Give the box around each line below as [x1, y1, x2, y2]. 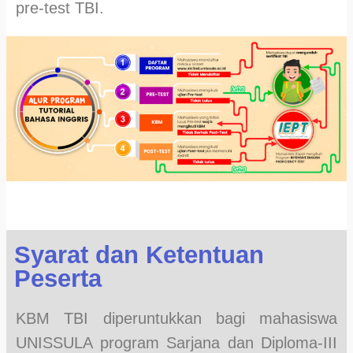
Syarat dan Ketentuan [14, 240, 264, 269]
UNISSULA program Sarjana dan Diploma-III [16, 333, 337, 351]
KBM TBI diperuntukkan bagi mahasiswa [16, 309, 337, 327]
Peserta [14, 264, 102, 292]
